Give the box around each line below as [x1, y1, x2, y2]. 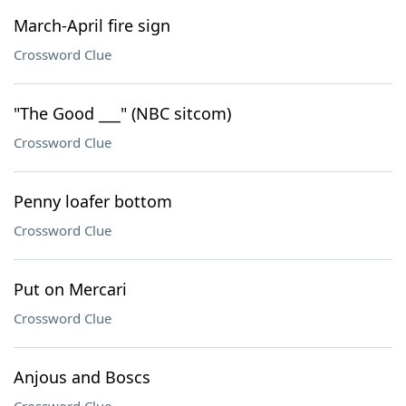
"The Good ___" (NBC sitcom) [14, 102, 231, 124]
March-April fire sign [14, 14, 170, 36]
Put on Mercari [14, 278, 127, 300]
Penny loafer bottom [14, 190, 172, 212]
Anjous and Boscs [14, 366, 150, 388]
